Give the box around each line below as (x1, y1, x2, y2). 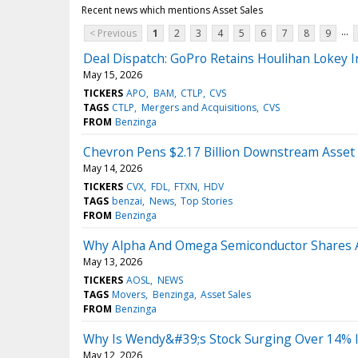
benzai (112, 194, 143, 209)
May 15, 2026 (83, 68, 142, 82)
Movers (112, 288, 146, 302)
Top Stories (180, 194, 233, 209)
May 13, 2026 (83, 255, 142, 269)
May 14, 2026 (83, 161, 142, 176)
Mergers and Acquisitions (141, 101, 257, 115)
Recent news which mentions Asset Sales (82, 3, 263, 18)
